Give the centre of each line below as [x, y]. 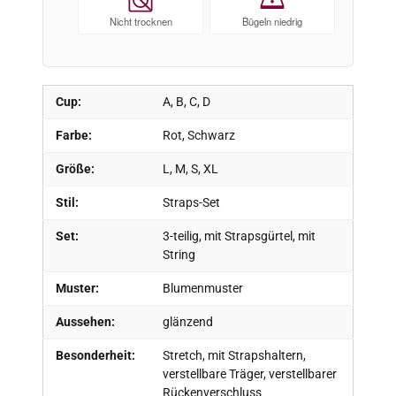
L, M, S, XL [190, 168]
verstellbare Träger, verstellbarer [249, 373]
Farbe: [73, 135]
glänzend [187, 321]
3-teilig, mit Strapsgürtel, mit [239, 236]
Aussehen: [85, 321]
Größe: [75, 168]
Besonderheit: [95, 355]
